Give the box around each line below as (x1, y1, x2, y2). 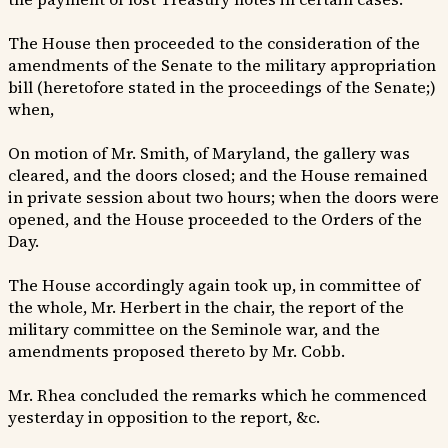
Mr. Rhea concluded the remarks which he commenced (8, 384, 427, 407)
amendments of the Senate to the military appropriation (8, 54, 436, 77)
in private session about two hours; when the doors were (8, 186, 439, 209)
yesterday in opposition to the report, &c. (8, 406, 320, 429)
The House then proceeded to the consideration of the (8, 32, 420, 55)
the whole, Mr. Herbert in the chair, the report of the (8, 296, 404, 319)
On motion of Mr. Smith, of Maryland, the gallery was (8, 142, 410, 165)
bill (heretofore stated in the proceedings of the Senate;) (8, 76, 436, 99)
